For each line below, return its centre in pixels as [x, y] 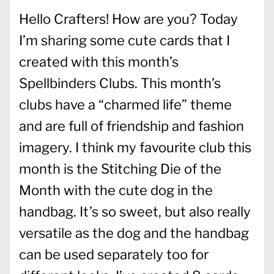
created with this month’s [99, 62]
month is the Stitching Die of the [120, 169]
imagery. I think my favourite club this [135, 148]
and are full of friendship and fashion [131, 126]
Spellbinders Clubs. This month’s [120, 83]
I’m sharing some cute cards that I [124, 41]
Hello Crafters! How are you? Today [128, 19]
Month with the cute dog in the [116, 191]
